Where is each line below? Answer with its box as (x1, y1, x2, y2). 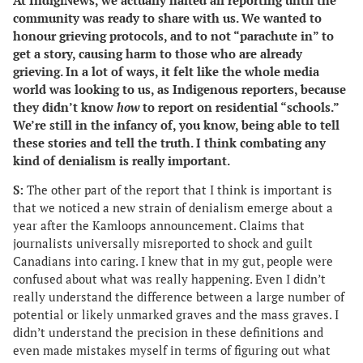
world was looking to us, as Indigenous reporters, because (13, 81, 346, 97)
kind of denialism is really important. (13, 152, 233, 169)
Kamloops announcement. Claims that (92, 218, 305, 234)
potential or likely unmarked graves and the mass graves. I (13, 307, 339, 323)
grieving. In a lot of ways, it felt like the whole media (13, 63, 319, 79)
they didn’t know (13, 99, 117, 115)
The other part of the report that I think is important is (23, 182, 332, 199)
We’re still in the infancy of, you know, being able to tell (13, 117, 340, 133)
